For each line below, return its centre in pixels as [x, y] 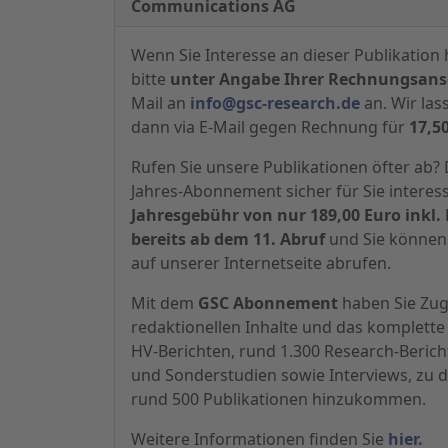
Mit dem [164, 302]
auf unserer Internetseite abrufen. [261, 262]
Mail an [160, 102]
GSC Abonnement [268, 302]
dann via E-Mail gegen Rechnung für [270, 126]
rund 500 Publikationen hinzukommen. [278, 398]
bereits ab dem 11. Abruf [228, 238]
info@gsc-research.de [275, 102]
